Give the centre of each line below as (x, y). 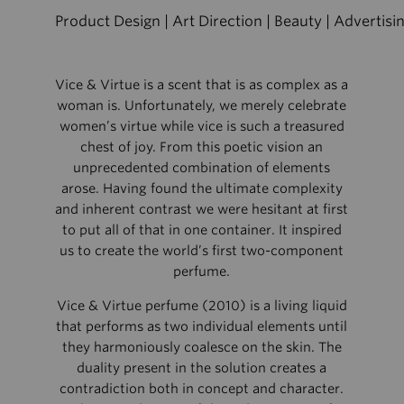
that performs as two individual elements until (202, 326)
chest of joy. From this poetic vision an (202, 147)
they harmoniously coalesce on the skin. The (202, 346)
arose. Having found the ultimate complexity (202, 188)
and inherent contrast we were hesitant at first (202, 209)
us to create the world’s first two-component (202, 251)
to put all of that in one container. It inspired (202, 230)
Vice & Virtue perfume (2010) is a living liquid (202, 305)
